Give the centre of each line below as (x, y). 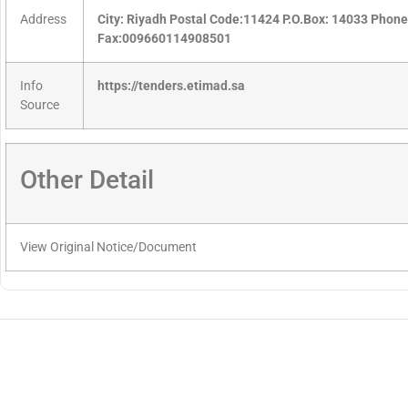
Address (43, 20)
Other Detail (87, 180)
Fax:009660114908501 (164, 39)
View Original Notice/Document (108, 248)
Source (40, 106)
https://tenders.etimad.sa (171, 87)
